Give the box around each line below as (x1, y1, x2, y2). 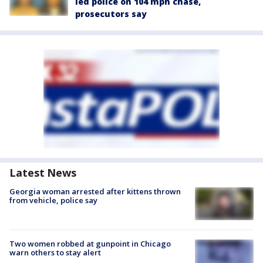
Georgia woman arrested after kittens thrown (9, 186, 181, 197)
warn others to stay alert (9, 247, 101, 258)
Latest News (9, 166, 76, 180)
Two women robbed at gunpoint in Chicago (9, 238, 171, 249)
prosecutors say (75, 8, 147, 19)
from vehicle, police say (9, 195, 97, 205)
